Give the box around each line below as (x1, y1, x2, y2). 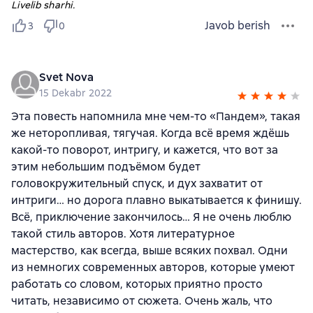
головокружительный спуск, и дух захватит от (11, 176, 263, 191)
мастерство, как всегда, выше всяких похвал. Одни (11, 243, 288, 259)
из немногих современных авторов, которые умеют (11, 260, 295, 275)
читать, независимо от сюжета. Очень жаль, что (11, 293, 272, 309)
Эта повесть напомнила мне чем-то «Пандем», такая (11, 109, 300, 124)
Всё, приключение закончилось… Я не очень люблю (11, 210, 291, 225)
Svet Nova (39, 70, 94, 85)
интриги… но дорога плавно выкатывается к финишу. (11, 193, 302, 208)
